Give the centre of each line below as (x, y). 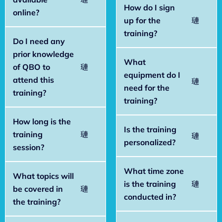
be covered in (38, 189)
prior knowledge (43, 54)
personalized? (150, 142)
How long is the (42, 121)
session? (28, 147)
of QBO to (31, 67)
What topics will (43, 176)
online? (26, 12)
